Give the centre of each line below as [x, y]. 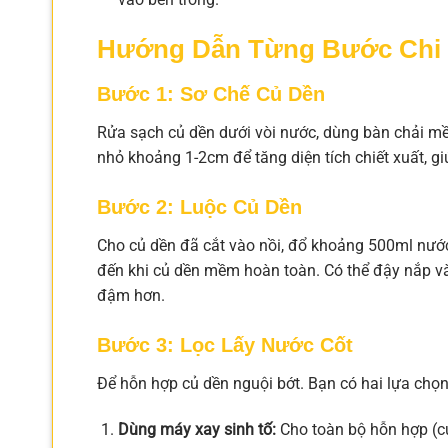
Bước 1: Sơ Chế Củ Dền [211, 94]
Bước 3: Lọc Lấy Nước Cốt [225, 344]
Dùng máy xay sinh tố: [196, 429]
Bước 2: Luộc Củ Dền [199, 207]
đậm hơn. [131, 296]
